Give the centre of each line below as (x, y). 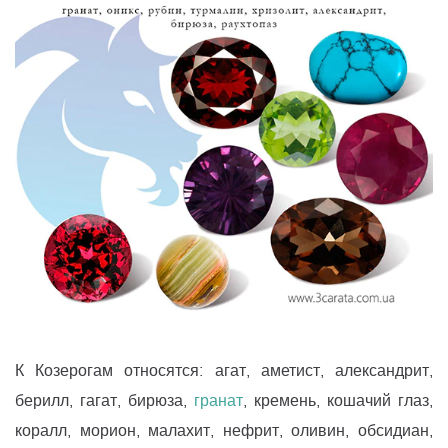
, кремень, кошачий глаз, (338, 401)
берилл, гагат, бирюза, (104, 401)
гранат (218, 401)
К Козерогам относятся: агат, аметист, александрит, (224, 371)
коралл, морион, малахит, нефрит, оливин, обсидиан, (224, 431)
